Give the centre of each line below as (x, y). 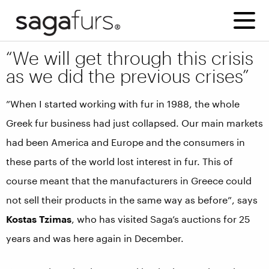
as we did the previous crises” (128, 76)
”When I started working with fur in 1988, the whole (123, 104)
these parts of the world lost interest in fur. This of (119, 161)
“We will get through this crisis (130, 58)
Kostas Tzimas (39, 219)
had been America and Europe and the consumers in (125, 142)
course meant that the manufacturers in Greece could (129, 180)
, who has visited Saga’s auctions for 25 (161, 219)
